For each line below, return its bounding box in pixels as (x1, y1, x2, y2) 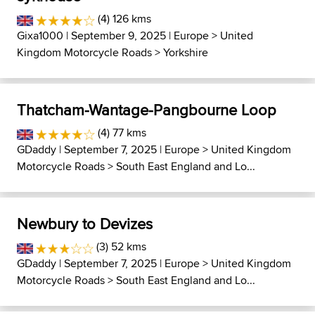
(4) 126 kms (94, 10, 151, 27)
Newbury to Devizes (17, 212, 153, 235)
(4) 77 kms (94, 124, 146, 141)
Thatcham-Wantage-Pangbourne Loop (17, 98, 276, 121)
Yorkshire (163, 44, 208, 60)
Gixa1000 (17, 27, 63, 44)
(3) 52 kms (94, 238, 147, 255)
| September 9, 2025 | (63, 27, 174, 44)
